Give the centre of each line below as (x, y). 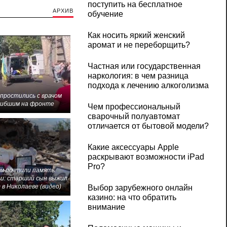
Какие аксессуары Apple (133, 147)
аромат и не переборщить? (139, 45)
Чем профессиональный (134, 107)
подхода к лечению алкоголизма (148, 86)
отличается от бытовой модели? (148, 126)
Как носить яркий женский (136, 35)
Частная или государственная (144, 66)
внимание (106, 207)
